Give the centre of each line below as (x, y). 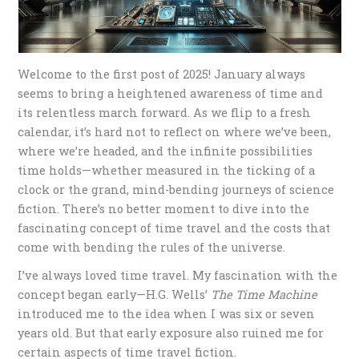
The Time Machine (264, 294)
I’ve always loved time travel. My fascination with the (178, 275)
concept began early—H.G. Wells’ (115, 294)
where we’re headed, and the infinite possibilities (165, 151)
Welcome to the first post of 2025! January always (162, 74)
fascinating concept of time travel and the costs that (174, 228)
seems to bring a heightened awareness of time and (171, 93)
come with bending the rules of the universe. (152, 247)
